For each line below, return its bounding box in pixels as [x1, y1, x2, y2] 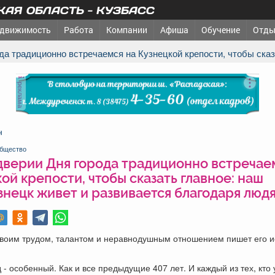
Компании [106, 24, 147, 36]
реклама [15, 79, 26, 108]
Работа [64, 24, 93, 36]
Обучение [201, 24, 240, 36]
